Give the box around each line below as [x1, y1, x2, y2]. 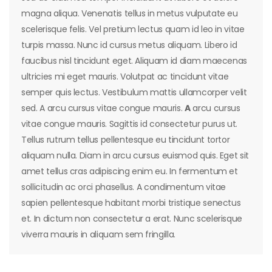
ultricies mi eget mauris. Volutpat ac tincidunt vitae [21, 70, 229, 83]
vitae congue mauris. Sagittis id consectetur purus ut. [21, 118, 238, 131]
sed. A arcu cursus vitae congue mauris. [21, 102, 185, 115]
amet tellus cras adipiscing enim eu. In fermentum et [21, 165, 238, 178]
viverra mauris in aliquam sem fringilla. [21, 228, 175, 241]
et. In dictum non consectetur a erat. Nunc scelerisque [21, 212, 243, 225]
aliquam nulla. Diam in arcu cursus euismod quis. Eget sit [21, 149, 250, 162]
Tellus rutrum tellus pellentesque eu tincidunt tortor [21, 134, 230, 146]
